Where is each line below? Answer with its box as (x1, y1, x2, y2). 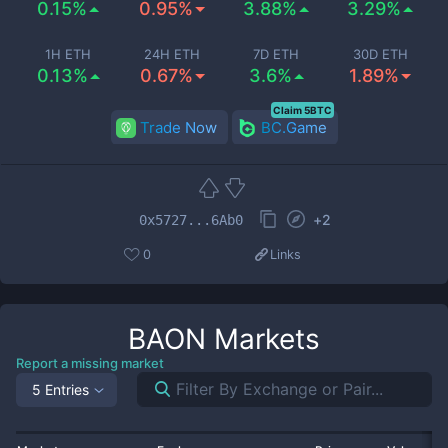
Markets (206, 322, 320, 356)
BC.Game (260, 118, 327, 137)
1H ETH (45, 46, 91, 62)
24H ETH (144, 46, 200, 62)
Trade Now (139, 118, 217, 137)
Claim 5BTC (272, 104, 332, 116)
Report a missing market (16, 355, 164, 371)
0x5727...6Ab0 (139, 211, 243, 228)
